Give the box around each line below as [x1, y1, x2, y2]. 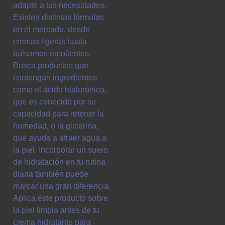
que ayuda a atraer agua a [13, 134, 106, 143]
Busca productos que [13, 61, 88, 70]
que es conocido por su [13, 97, 96, 106]
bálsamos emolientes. [13, 49, 91, 58]
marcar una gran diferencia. [13, 182, 110, 191]
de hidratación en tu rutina [13, 158, 105, 167]
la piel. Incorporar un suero [13, 146, 108, 155]
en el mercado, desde [13, 25, 90, 34]
